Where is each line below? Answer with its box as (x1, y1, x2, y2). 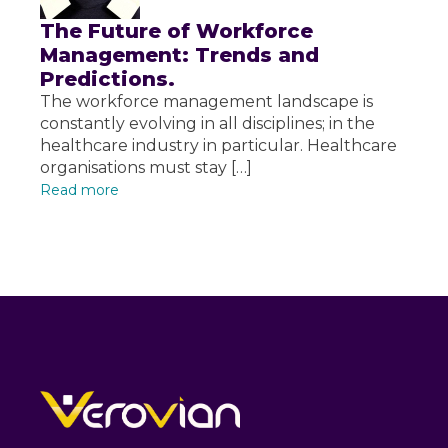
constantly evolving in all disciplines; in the (40, 114, 375, 134)
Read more (40, 181, 119, 200)
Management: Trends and (40, 43, 319, 68)
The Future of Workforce (40, 19, 313, 44)
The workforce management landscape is (40, 92, 373, 112)
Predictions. (40, 67, 175, 92)
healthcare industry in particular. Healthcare (40, 136, 397, 156)
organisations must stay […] (40, 158, 252, 178)
